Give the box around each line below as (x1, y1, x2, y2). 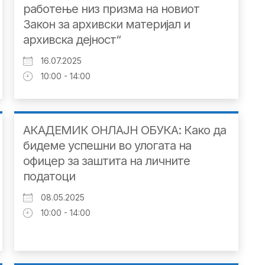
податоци (22, 169, 75, 184)
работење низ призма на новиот (22, 2, 199, 17)
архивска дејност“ (22, 33, 121, 47)
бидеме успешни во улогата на (22, 138, 191, 153)
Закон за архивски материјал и (22, 17, 190, 32)
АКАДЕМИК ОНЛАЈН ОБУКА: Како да (22, 123, 226, 138)
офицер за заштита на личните (22, 154, 190, 169)
